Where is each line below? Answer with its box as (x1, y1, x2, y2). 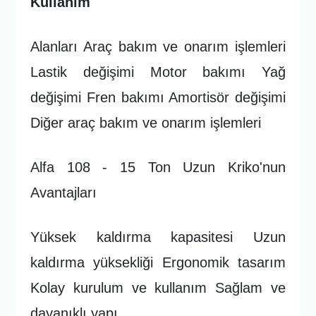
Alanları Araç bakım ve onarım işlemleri (30, 38, 286, 54)
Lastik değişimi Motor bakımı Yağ (30, 63, 286, 80)
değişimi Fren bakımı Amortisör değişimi (30, 89, 286, 105)
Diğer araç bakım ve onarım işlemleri (30, 114, 262, 130)
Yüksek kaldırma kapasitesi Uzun (30, 229, 286, 245)
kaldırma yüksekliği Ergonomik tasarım (30, 254, 286, 270)
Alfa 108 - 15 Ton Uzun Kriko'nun (30, 159, 286, 175)
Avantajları (30, 184, 97, 200)
